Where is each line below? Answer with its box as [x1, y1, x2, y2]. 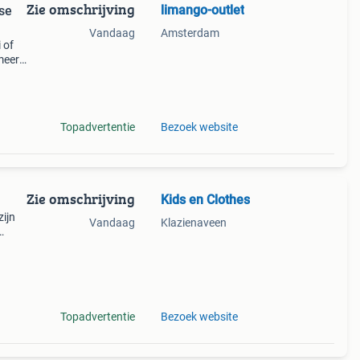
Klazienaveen [160, 216, 227, 229]
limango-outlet [160, 2, 244, 18]
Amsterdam [160, 27, 219, 39]
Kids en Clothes [160, 192, 250, 207]
